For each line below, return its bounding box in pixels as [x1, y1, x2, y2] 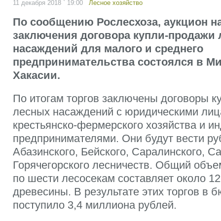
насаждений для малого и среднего [13, 42, 203, 55]
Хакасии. [13, 69, 60, 81]
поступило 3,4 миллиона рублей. [13, 199, 177, 211]
